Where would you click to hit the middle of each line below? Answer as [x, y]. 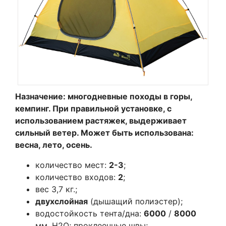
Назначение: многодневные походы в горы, [104, 96]
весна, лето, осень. [54, 145]
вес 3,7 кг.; [56, 189]
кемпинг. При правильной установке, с [93, 108]
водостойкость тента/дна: [90, 213]
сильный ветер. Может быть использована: [104, 132]
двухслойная [62, 201]
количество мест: [72, 165]
